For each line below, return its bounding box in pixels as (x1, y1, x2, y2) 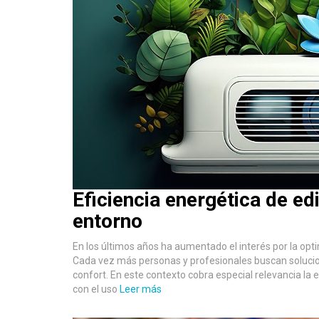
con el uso (73, 283, 120, 295)
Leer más (120, 283, 162, 295)
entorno (73, 209, 142, 233)
